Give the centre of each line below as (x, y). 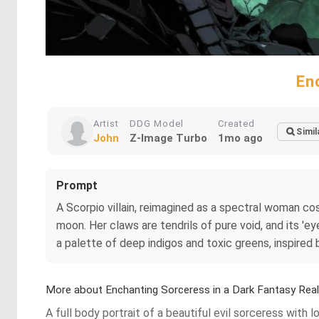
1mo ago (240, 138)
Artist (106, 124)
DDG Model (157, 124)
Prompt (77, 185)
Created (236, 124)
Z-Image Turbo (168, 138)
